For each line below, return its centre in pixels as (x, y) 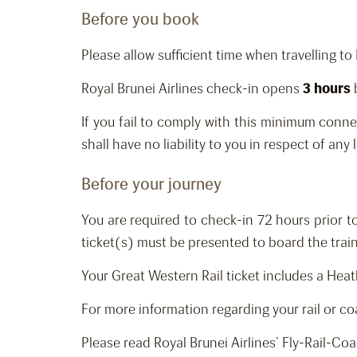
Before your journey (151, 184)
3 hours (328, 89)
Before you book (140, 19)
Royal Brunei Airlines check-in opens (192, 89)
